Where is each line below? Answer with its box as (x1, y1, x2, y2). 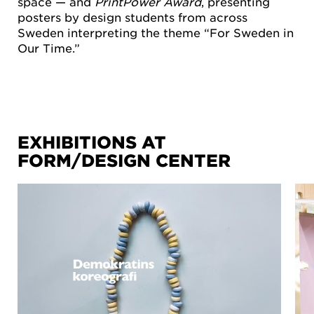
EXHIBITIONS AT (18, 132, 166, 153)
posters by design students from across (18, 9, 247, 24)
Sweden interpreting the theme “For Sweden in (18, 25, 294, 39)
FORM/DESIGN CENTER (18, 150, 231, 171)
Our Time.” (18, 40, 80, 55)
